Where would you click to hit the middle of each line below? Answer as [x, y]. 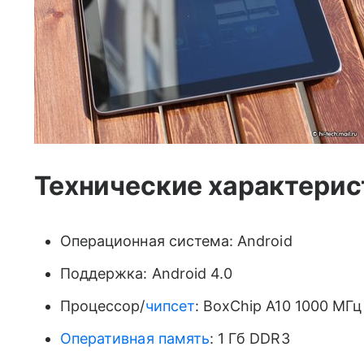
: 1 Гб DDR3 [249, 338]
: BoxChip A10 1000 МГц [278, 306]
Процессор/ [103, 306]
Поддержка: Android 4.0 [147, 273]
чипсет [170, 306]
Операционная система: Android [176, 241]
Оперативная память [135, 338]
